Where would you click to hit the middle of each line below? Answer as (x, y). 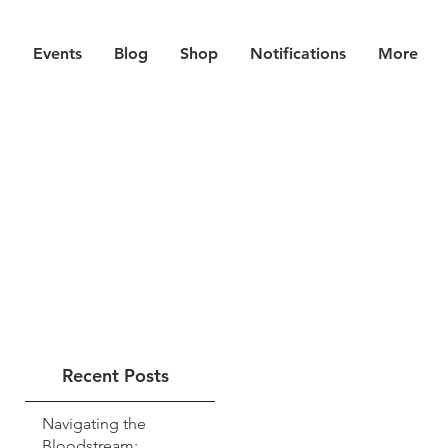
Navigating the (94, 423)
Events (57, 53)
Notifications (298, 53)
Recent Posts (115, 375)
